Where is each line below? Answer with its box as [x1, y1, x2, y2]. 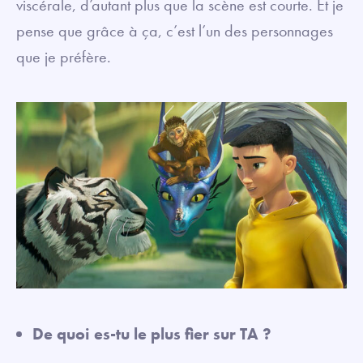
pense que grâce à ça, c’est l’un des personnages [16, 20, 333, 42]
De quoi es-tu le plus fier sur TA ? [32, 323, 271, 345]
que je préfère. [16, 46, 115, 68]
